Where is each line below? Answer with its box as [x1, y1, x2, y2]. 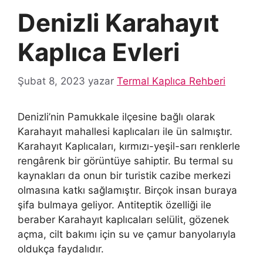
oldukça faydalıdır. [18, 242, 104, 255]
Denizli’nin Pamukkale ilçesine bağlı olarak [18, 110, 215, 123]
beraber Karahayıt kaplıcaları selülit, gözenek [18, 213, 229, 225]
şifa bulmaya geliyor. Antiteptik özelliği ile [18, 198, 211, 211]
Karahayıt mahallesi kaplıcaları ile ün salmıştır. [18, 125, 235, 137]
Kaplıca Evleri [18, 37, 180, 68]
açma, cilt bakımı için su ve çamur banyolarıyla [18, 228, 236, 240]
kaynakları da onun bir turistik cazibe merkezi [18, 169, 231, 181]
